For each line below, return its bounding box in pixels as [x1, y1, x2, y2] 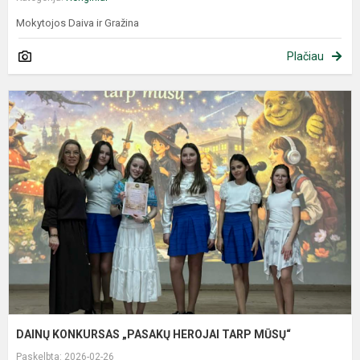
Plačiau [287, 50, 324, 63]
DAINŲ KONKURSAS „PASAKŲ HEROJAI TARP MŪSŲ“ [16, 328, 293, 342]
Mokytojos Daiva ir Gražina [16, 17, 139, 30]
